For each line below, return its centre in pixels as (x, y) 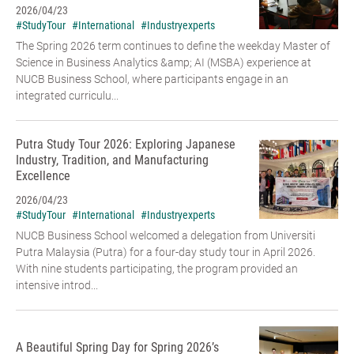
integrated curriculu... (67, 96)
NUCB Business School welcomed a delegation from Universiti (166, 236)
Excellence (43, 176)
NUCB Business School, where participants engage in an (152, 79)
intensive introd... (57, 286)
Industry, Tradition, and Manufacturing (112, 160)
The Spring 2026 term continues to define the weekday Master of (173, 46)
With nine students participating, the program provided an (157, 269)
